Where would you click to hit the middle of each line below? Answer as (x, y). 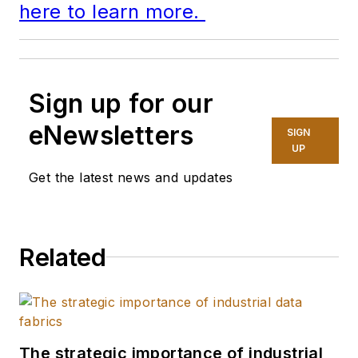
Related (63, 257)
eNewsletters (111, 135)
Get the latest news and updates (131, 177)
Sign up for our (121, 103)
